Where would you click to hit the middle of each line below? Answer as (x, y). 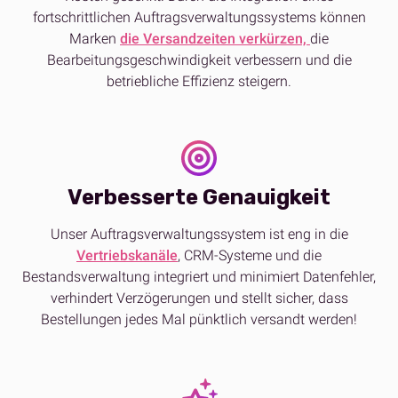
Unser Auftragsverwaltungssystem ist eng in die (199, 235)
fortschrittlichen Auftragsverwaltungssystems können (199, 18)
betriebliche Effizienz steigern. (199, 82)
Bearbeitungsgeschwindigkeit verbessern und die (199, 60)
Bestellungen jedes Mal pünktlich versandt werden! (199, 320)
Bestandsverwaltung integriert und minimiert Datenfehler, (199, 277)
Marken (95, 39)
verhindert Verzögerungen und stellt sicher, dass (199, 298)
